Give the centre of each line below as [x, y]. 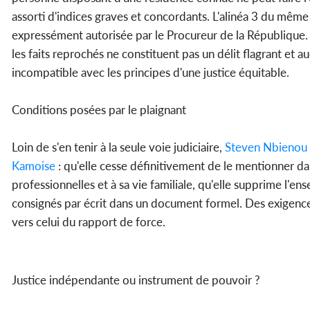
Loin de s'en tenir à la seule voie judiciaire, [117, 147]
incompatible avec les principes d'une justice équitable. [151, 73]
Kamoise [34, 166]
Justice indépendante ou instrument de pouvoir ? [136, 280]
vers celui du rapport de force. [89, 222]
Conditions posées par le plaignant [99, 110]
